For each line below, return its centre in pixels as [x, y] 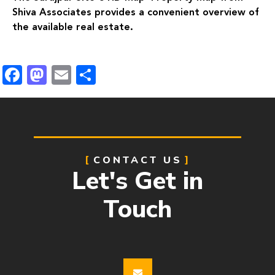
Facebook [68, 75]
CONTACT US [137, 161]
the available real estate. [73, 26]
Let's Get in [137, 181]
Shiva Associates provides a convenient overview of [136, 12]
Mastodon [93, 75]
